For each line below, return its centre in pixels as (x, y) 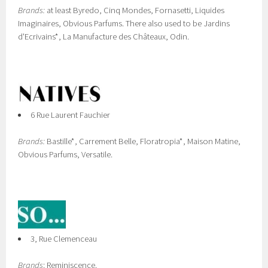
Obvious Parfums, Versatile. (66, 154)
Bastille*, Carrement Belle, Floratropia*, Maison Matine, (143, 141)
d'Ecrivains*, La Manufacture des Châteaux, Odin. (104, 36)
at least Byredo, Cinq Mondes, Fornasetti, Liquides (135, 10)
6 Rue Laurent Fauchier (70, 115)
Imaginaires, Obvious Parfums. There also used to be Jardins (124, 23)
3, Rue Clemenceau (64, 239)
